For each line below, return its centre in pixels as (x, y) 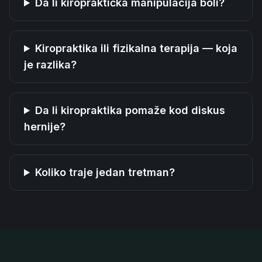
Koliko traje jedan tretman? (105, 172)
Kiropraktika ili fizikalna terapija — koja (137, 48)
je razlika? (50, 65)
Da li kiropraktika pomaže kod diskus (130, 110)
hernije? (45, 127)
